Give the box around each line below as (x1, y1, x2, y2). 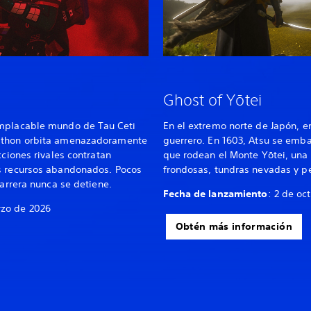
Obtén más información (175, 220, 292, 233)
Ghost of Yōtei (162, 90, 262, 110)
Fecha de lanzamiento (162, 187, 268, 201)
